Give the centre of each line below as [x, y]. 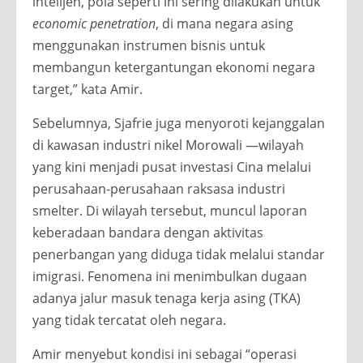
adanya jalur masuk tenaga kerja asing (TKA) [167, 298]
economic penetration [94, 23]
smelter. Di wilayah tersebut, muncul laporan [170, 210]
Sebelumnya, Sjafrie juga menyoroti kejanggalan [179, 123]
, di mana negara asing [224, 23]
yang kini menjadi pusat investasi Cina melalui [172, 167]
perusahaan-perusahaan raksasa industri [159, 188]
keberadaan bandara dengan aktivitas [148, 232]
